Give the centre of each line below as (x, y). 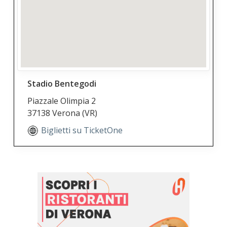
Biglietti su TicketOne (82, 130)
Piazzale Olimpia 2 (62, 101)
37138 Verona (55, 113)
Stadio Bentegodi (62, 83)
